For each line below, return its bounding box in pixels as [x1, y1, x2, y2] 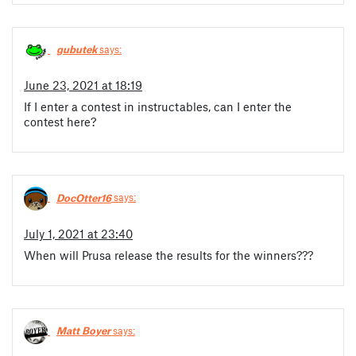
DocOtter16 [56, 191, 111, 204]
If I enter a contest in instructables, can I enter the [24, 99, 292, 114]
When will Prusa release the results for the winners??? [24, 248, 313, 263]
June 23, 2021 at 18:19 [24, 78, 142, 93]
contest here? [24, 114, 96, 130]
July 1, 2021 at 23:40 [24, 226, 133, 242]
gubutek [56, 43, 97, 56]
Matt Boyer [56, 324, 110, 338]
